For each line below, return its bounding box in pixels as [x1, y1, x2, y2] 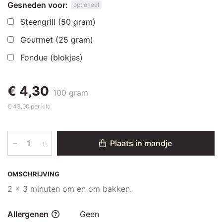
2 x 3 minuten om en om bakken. [7, 183, 132, 194]
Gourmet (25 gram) [20, 34, 93, 45]
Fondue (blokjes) [20, 52, 83, 62]
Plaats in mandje [108, 138, 172, 148]
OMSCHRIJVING [7, 169, 59, 178]
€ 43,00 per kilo [7, 102, 51, 110]
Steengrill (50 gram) [20, 16, 96, 27]
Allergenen [7, 209, 51, 219]
